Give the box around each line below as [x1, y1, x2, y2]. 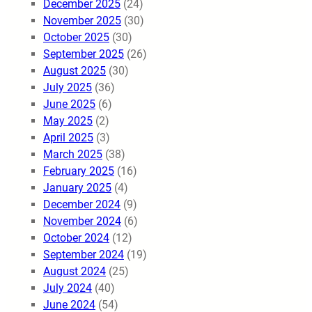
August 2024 [43, 264, 106, 278]
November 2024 [43, 214, 121, 228]
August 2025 [43, 63, 106, 77]
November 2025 [43, 13, 121, 27]
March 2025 [43, 147, 102, 161]
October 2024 [43, 231, 109, 244]
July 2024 [43, 281, 92, 295]
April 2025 [43, 130, 93, 144]
